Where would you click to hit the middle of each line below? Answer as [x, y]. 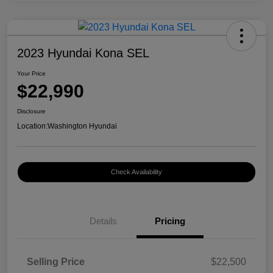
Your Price [31, 73]
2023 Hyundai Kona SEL [83, 53]
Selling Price [56, 261]
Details [103, 221]
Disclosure [31, 111]
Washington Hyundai [82, 126]
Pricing [170, 221]
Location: [32, 126]
